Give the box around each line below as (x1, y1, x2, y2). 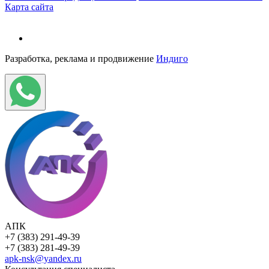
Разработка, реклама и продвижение (5, 53, 156, 64)
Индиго (156, 53, 188, 64)
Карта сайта (5, 2, 53, 13)
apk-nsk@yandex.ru (5, 253, 82, 264)
